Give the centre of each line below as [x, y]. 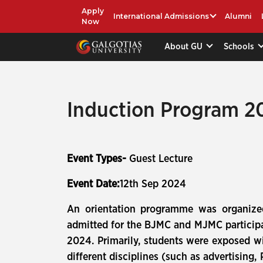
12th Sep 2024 [153, 184]
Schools [240, 46]
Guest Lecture [161, 159]
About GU [185, 46]
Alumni [239, 16]
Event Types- [98, 159]
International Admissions [161, 16]
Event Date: [93, 184]
